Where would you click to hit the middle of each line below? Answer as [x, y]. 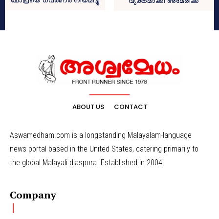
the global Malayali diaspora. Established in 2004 [86, 163]
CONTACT [130, 107]
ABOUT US [88, 107]
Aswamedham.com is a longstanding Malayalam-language [101, 135]
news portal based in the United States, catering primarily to [104, 149]
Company [33, 195]
